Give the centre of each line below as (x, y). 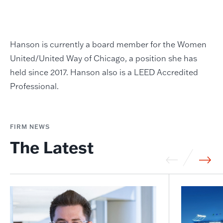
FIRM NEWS (30, 126)
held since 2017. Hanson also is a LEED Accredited (104, 72)
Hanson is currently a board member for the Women (108, 44)
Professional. (34, 86)
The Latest (52, 147)
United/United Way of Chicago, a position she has (103, 58)
